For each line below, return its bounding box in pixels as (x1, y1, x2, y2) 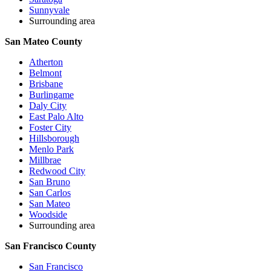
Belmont (29, 67, 62, 78)
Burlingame (29, 89, 74, 100)
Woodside (29, 209, 67, 220)
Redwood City (29, 165, 85, 176)
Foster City (29, 122, 71, 132)
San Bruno (29, 176, 70, 187)
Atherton (29, 56, 63, 67)
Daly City (29, 100, 67, 111)
